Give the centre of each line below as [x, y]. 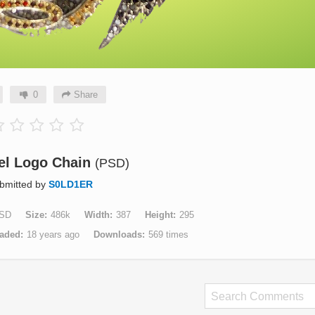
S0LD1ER [70, 184]
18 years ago [53, 234]
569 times [168, 234]
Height [159, 215]
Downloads [117, 234]
